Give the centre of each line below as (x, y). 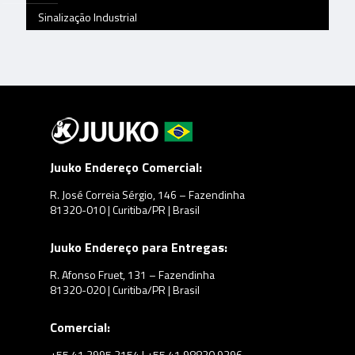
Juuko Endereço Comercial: (126, 167)
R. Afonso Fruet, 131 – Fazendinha (132, 275)
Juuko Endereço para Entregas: (139, 247)
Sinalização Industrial (88, 17)
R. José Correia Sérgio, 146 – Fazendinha (147, 195)
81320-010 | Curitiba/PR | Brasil (125, 210)
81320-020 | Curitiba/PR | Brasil (125, 290)
